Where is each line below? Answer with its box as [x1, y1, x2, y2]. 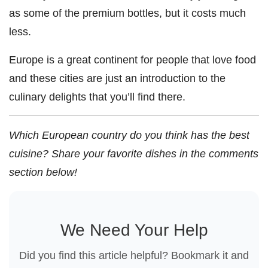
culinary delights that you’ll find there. [9, 90, 185, 103]
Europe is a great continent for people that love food [9, 53, 256, 66]
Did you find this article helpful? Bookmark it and [19, 249, 249, 262]
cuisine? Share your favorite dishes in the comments [9, 147, 258, 160]
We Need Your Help [60, 221, 208, 240]
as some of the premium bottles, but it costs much [9, 7, 246, 20]
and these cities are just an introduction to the [9, 72, 226, 85]
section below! [9, 166, 77, 179]
